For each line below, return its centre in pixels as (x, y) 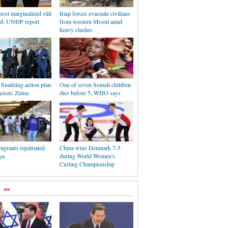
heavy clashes (76, 30)
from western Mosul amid (91, 21)
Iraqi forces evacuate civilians (95, 13)
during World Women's (87, 156)
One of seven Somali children (95, 84)
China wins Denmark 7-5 (90, 148)
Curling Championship (87, 164)
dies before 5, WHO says (90, 93)
